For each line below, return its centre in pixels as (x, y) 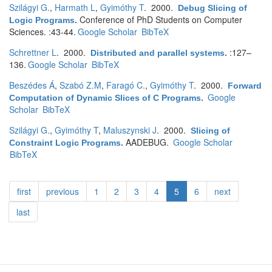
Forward (245, 86)
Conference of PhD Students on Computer (161, 19)
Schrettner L (33, 52)
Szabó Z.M (80, 85)
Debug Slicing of (212, 8)
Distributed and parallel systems (158, 53)
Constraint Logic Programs (65, 143)
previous (63, 191)
